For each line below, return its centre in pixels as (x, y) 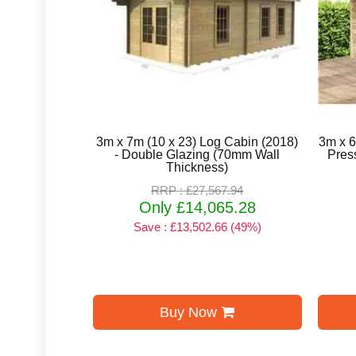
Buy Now (191, 312)
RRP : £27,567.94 (197, 190)
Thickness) (197, 167)
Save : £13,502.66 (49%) (197, 226)
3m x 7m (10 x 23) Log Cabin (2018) (197, 141)
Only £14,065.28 (197, 207)
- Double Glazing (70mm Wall (197, 154)
